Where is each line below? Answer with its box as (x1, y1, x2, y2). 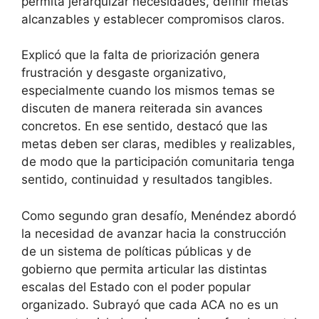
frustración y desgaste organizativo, (21, 66, 226, 80)
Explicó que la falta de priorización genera (21, 48, 260, 63)
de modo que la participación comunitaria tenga (21, 155, 295, 169)
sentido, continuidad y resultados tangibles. (21, 172, 273, 187)
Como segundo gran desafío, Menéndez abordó (21, 208, 296, 223)
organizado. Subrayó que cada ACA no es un (21, 297, 278, 312)
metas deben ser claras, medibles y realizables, (21, 137, 296, 152)
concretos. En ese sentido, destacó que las (21, 119, 268, 134)
